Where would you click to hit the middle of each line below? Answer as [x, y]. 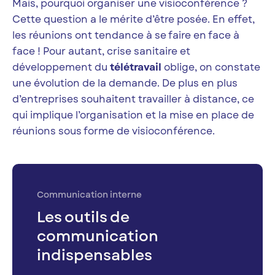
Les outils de [83, 217]
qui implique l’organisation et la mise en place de [133, 115]
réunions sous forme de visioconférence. [114, 131]
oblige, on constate [211, 68]
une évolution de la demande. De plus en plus [125, 83]
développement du [61, 68]
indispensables [95, 255]
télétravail [136, 68]
